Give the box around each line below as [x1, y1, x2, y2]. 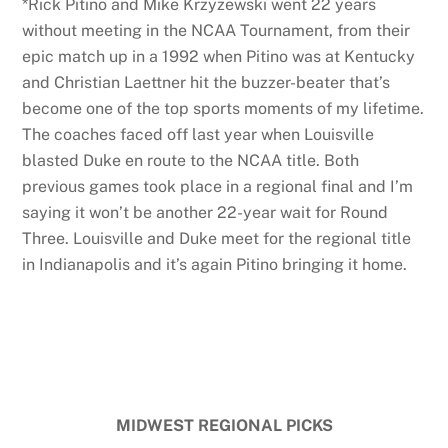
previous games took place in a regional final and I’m [22, 176, 414, 196]
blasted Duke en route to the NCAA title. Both [22, 150, 360, 170]
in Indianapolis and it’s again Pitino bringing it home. [22, 254, 408, 274]
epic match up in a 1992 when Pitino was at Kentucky [22, 46, 416, 66]
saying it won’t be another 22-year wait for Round [22, 202, 389, 222]
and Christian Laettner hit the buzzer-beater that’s [22, 72, 391, 92]
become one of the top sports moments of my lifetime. [22, 98, 425, 118]
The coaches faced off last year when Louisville [22, 124, 375, 144]
